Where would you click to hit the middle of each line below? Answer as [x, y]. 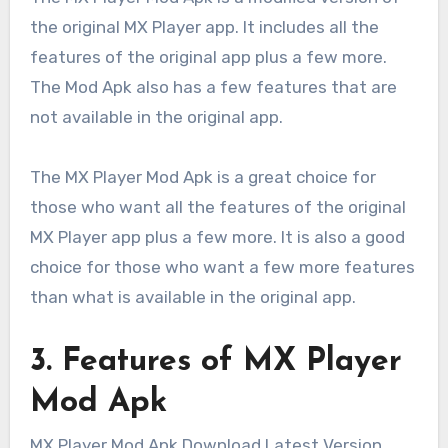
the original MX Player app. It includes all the [204, 26]
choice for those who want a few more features [222, 266]
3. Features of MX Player [215, 361]
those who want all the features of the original [217, 206]
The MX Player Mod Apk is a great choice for [202, 176]
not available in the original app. [156, 116]
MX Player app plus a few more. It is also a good [217, 236]
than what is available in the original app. [192, 296]
